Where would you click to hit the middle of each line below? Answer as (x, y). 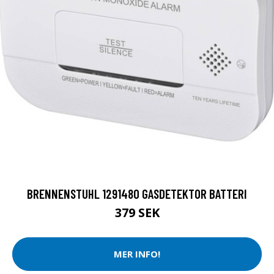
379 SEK (137, 212)
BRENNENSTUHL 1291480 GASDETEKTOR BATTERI (137, 193)
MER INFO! (137, 254)
